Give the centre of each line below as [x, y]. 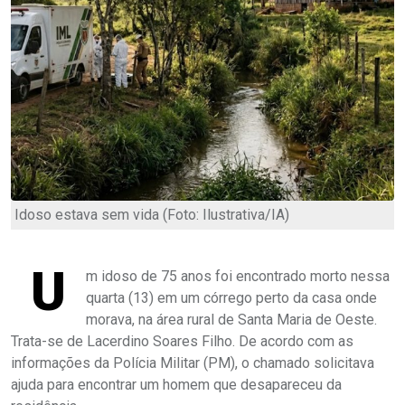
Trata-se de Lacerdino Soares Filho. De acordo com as [182, 341]
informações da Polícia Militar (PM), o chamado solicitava [193, 363]
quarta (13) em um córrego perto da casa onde [231, 297]
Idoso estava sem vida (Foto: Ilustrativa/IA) [152, 214]
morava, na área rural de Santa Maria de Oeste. [231, 319]
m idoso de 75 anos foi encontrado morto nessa [238, 276]
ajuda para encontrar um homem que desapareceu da [176, 384]
